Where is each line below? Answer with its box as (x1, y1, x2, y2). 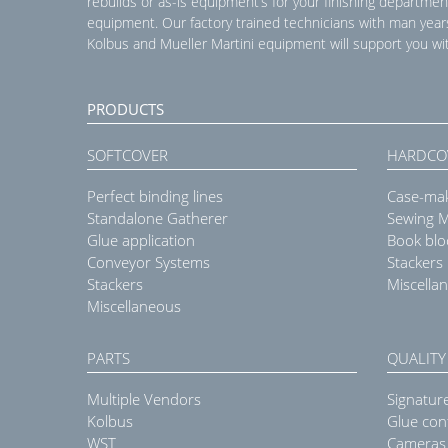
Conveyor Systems (87, 252, 210, 273)
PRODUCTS (87, 99, 164, 120)
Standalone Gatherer (87, 208, 228, 229)
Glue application (87, 230, 195, 251)
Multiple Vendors (87, 389, 201, 410)
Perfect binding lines (87, 186, 223, 207)
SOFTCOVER (87, 145, 168, 166)
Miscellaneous (87, 296, 181, 317)
